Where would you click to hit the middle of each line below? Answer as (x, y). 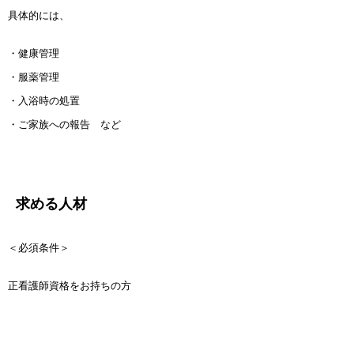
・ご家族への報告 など (64, 125)
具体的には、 (39, 16)
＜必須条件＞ (39, 248)
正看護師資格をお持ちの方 (70, 286)
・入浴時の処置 (44, 101)
